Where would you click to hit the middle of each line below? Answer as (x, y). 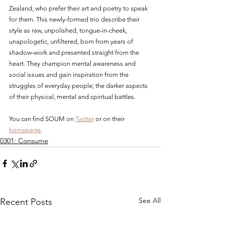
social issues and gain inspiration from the (70, 74)
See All (150, 200)
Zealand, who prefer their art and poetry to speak (79, 8)
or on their (110, 119)
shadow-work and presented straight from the (75, 52)
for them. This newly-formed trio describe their (75, 19)
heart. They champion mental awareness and (73, 63)
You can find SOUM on (42, 119)
